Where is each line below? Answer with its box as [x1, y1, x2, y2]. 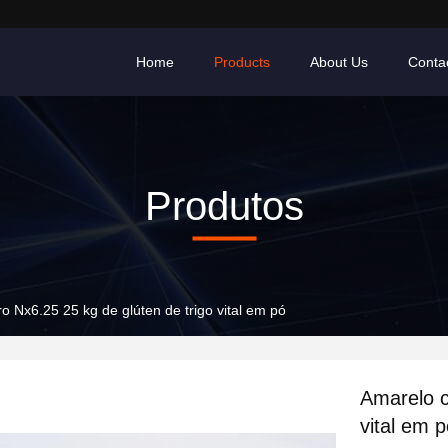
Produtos [144, 183, 304, 228]
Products [214, 54, 270, 70]
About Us [310, 54, 368, 70]
